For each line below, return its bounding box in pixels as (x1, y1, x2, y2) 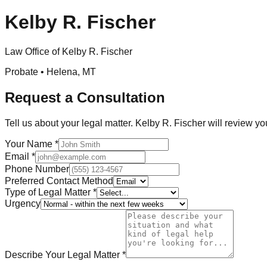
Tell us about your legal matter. (5, 117, 135, 128)
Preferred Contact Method (5, 175, 113, 186)
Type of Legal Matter (5, 187, 93, 197)
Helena (46, 66, 77, 77)
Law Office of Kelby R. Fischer (5, 46, 132, 57)
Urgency (5, 198, 41, 209)
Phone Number (5, 163, 69, 174)
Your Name (5, 138, 55, 149)
